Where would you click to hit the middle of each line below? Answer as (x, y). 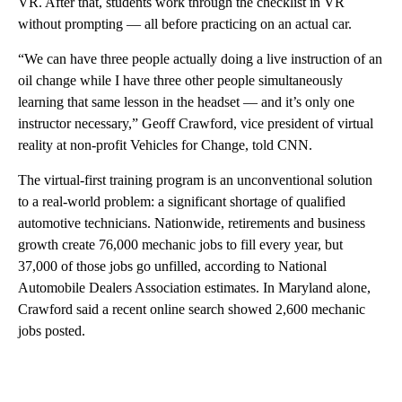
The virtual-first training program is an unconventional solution (195, 179)
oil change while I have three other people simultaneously (180, 80)
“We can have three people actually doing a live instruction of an (200, 58)
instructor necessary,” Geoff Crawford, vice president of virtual (196, 123)
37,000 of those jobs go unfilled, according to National (172, 266)
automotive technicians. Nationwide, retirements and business (192, 223)
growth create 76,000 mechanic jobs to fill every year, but (180, 244)
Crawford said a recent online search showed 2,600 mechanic (192, 309)
